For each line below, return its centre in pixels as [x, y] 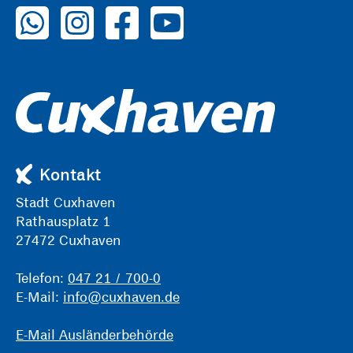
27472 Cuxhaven [68, 240]
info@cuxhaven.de [121, 297]
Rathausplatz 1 [65, 221]
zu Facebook [144, 13]
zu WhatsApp [57, 13]
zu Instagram [102, 13]
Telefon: [42, 278]
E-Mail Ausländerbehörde [95, 335]
